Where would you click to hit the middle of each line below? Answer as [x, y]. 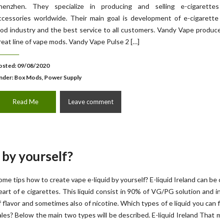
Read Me [25, 102]
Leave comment [91, 102]
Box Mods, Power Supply [48, 77]
